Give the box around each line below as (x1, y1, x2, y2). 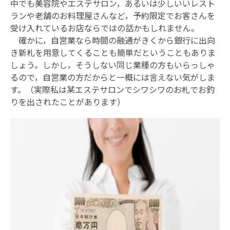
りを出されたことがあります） (10, 95, 125, 108)
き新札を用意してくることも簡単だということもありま (10, 46, 216, 59)
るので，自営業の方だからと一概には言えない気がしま (10, 70, 215, 83)
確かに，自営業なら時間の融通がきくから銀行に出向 (10, 33, 215, 46)
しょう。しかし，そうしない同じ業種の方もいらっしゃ (10, 58, 215, 71)
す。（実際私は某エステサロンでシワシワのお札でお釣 (10, 83, 215, 95)
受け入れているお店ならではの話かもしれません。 (10, 21, 199, 34)
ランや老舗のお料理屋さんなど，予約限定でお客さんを (10, 9, 215, 22)
